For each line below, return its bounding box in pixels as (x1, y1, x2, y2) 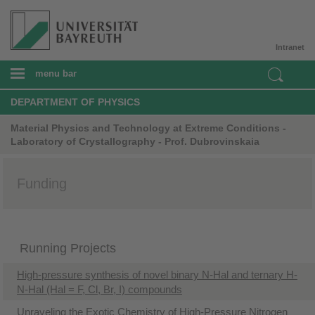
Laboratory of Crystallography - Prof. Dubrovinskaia (11, 135, 259, 147)
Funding (17, 175, 67, 191)
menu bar (35, 67, 77, 79)
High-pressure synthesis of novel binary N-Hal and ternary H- (17, 268, 297, 281)
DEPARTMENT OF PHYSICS (11, 96, 140, 108)
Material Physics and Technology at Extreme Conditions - (11, 122, 286, 134)
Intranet (276, 42, 304, 51)
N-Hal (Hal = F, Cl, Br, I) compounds (17, 283, 182, 295)
